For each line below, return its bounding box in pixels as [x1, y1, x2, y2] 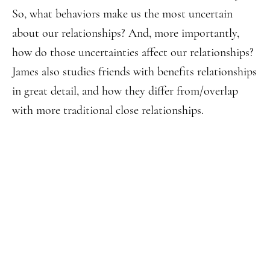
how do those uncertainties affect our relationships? [12, 45, 254, 60]
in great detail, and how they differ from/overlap [12, 83, 238, 98]
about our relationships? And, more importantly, [12, 25, 239, 40]
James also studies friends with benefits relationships [12, 64, 257, 79]
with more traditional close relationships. [12, 102, 204, 118]
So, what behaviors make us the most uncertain [12, 6, 233, 21]
